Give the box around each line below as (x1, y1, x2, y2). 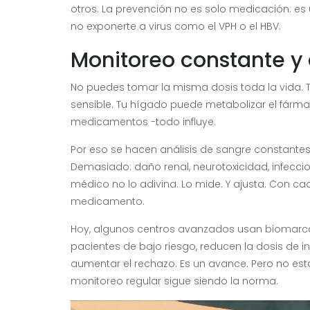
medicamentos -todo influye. (71, 114, 216, 129)
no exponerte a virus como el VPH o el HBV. (71, 19, 281, 33)
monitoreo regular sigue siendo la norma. (71, 273, 278, 288)
